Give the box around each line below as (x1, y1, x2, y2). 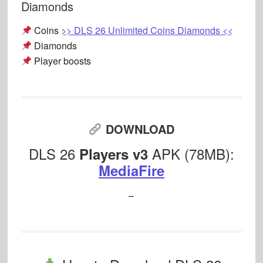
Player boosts (32, 54, 92, 68)
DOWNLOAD (105, 120, 174, 138)
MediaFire (98, 160, 164, 181)
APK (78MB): (147, 143, 234, 164)
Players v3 (79, 144, 148, 164)
